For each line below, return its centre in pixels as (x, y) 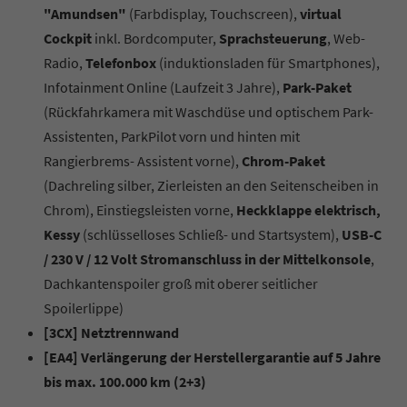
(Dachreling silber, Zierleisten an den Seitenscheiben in (211, 185)
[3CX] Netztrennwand (111, 332)
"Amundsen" (85, 13)
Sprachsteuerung (273, 38)
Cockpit (68, 38)
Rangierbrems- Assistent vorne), (143, 160)
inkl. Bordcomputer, (155, 38)
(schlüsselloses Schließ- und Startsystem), (211, 234)
